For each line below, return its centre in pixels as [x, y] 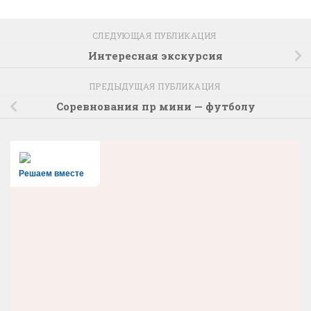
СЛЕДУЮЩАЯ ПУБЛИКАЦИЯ [155, 35]
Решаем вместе [51, 173]
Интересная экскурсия [155, 56]
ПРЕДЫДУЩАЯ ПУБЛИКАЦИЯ [155, 86]
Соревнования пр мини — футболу [155, 107]
